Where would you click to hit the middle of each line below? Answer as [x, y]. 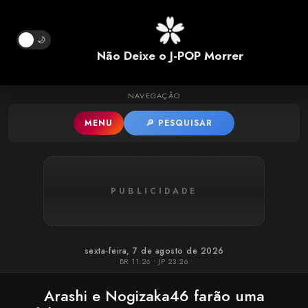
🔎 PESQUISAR [179, 123]
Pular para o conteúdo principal [154, 17]
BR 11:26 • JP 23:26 [154, 261]
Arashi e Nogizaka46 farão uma [154, 296]
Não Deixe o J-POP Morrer [170, 56]
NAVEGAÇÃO [154, 96]
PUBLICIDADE [154, 191]
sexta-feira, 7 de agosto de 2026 [154, 251]
